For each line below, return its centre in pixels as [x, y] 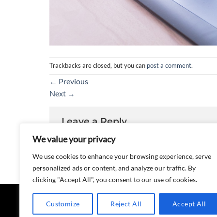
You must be [83, 139]
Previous [73, 81]
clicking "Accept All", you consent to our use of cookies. [115, 179]
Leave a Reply [95, 121]
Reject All [126, 204]
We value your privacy [74, 139]
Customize [63, 204]
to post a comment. [167, 139]
